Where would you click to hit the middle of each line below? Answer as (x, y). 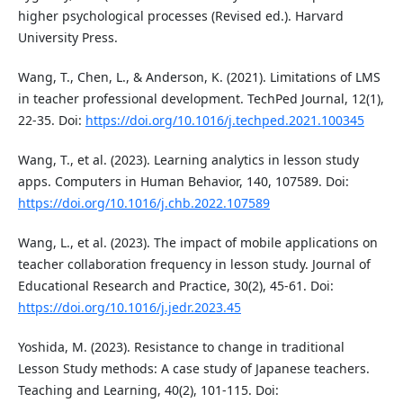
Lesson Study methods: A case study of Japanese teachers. (193, 368)
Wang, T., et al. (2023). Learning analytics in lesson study (188, 159)
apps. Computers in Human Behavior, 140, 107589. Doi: (183, 181)
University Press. (67, 37)
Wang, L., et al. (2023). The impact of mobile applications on (197, 242)
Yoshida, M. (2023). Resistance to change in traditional (181, 346)
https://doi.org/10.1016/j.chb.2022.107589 (143, 202)
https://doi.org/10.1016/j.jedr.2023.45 (129, 307)
